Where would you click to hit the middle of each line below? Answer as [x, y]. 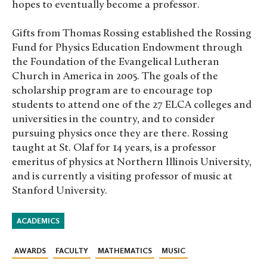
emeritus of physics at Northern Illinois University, [132, 162]
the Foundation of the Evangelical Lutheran [116, 62]
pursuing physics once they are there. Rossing [120, 133]
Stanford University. [60, 191]
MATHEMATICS [125, 251]
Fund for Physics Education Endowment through [127, 48]
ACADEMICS [38, 221]
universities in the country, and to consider [114, 119]
